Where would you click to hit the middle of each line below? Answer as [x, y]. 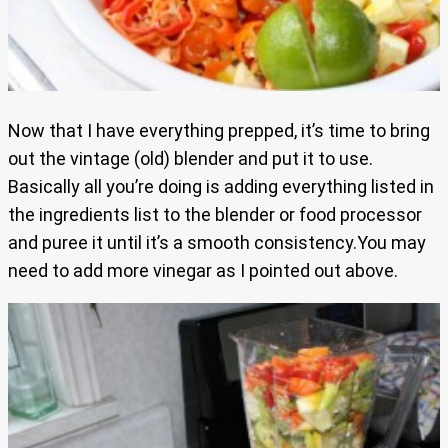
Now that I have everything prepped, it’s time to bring [219, 130]
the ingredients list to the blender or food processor [215, 214]
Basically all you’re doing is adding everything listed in [221, 186]
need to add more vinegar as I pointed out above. [203, 270]
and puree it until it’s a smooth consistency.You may [217, 242]
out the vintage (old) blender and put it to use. [190, 158]
